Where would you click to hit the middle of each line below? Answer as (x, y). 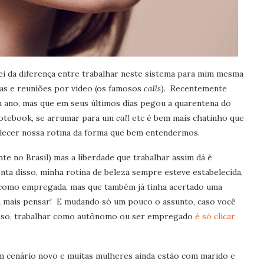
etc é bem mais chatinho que (187, 118)
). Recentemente (194, 88)
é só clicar (215, 216)
